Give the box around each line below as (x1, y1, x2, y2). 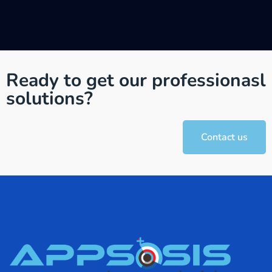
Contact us (201, 131, 248, 144)
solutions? (6, 86, 93, 112)
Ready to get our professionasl (6, 68, 266, 93)
